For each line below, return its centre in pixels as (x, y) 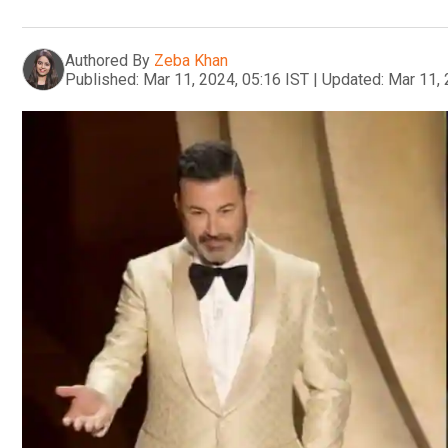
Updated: (353, 79)
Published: (102, 79)
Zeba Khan (191, 60)
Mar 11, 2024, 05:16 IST (226, 79)
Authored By (107, 60)
